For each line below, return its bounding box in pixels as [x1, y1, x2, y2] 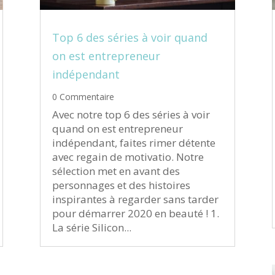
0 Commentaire [52, 91, 114, 103]
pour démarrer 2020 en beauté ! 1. [52, 206, 219, 221]
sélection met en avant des [52, 164, 180, 179]
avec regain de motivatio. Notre [52, 150, 204, 165]
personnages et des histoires [52, 178, 190, 193]
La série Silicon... [52, 220, 131, 235]
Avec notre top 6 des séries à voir [52, 107, 210, 122]
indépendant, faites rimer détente [52, 136, 215, 150]
